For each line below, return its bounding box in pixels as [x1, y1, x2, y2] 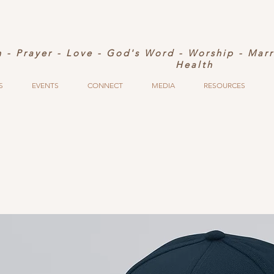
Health [176, 59, 213, 70]
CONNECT [87, 81, 123, 90]
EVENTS [31, 81, 59, 90]
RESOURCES [203, 81, 245, 90]
